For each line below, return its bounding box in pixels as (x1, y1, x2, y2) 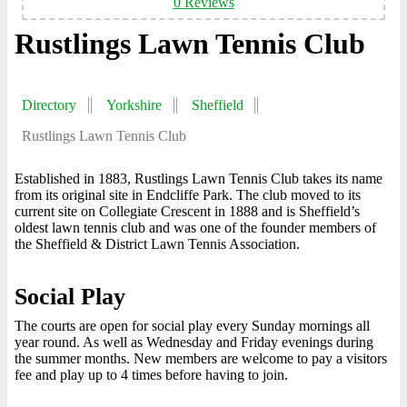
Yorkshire (105, 97, 162, 113)
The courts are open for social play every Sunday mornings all (15, 318, 370, 333)
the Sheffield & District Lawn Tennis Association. (15, 236, 300, 252)
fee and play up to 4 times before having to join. (15, 367, 288, 382)
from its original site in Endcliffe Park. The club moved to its (15, 187, 361, 203)
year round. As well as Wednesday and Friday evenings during (15, 334, 373, 350)
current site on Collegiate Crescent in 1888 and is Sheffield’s (15, 203, 360, 219)
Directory (22, 97, 76, 113)
